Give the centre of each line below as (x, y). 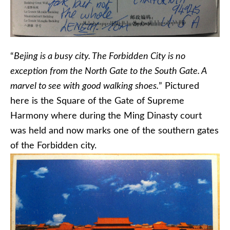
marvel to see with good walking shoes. (84, 87)
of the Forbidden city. (55, 146)
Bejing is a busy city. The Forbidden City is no (100, 57)
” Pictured (179, 87)
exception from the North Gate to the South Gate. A (108, 72)
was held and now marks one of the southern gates (114, 131)
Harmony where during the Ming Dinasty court (106, 116)
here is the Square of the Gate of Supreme (97, 101)
